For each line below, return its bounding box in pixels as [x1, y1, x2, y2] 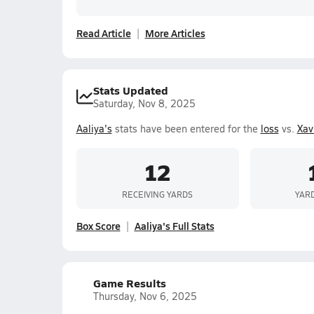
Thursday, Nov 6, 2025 [93, 289, 197, 303]
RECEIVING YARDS [122, 188, 193, 200]
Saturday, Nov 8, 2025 [93, 97, 196, 110]
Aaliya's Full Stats [134, 219, 214, 233]
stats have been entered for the [111, 122, 261, 135]
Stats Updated [93, 82, 168, 98]
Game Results [93, 275, 166, 291]
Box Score [76, 219, 121, 233]
